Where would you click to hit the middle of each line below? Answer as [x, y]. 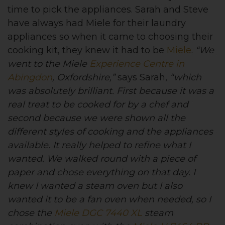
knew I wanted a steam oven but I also [95, 186]
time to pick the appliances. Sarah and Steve [108, 10]
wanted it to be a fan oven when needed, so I [109, 200]
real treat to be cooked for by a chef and [98, 105]
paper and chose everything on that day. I [101, 173]
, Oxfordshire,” [84, 78]
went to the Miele [48, 64]
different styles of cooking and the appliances [110, 132]
